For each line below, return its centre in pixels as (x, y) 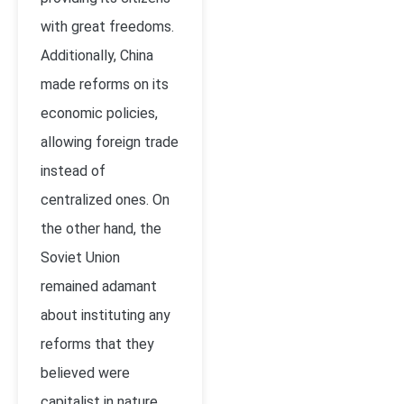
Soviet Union (80, 257)
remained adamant (99, 286)
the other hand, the (101, 229)
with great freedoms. (107, 27)
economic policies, (99, 113)
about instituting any (106, 315)
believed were (85, 373)
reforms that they (97, 344)
